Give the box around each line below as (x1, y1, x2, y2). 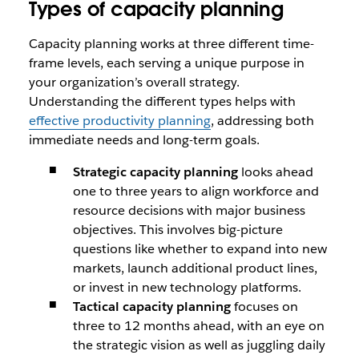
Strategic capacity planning (72, 163, 241, 180)
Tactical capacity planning (72, 298, 231, 315)
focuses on (230, 298, 298, 315)
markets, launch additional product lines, (72, 260, 317, 276)
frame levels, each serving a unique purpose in (28, 54, 305, 71)
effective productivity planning (28, 112, 211, 129)
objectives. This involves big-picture (72, 221, 283, 238)
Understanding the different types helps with (28, 93, 296, 110)
